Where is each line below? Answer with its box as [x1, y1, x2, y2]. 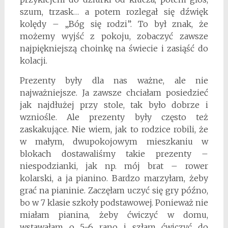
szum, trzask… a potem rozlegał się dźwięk [19, 7, 209, 17]
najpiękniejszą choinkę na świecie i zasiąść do [19, 43, 209, 54]
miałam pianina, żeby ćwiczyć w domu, [19, 210, 209, 220]
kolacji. [19, 55, 47, 66]
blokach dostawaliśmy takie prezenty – [19, 149, 209, 159]
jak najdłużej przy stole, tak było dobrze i [19, 100, 209, 110]
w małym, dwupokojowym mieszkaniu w [19, 136, 209, 147]
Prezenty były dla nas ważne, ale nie [19, 75, 209, 86]
